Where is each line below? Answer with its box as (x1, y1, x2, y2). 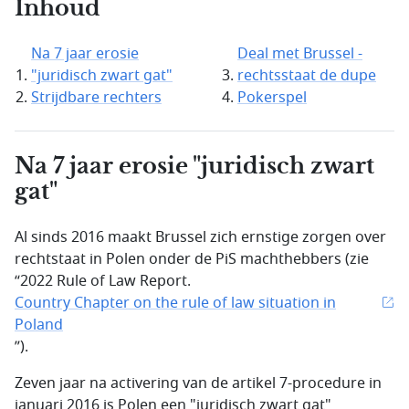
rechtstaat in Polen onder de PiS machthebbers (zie (15, 248, 369, 270)
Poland (15, 314, 63, 336)
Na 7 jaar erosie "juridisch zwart (15, 152, 374, 180)
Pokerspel (237, 87, 307, 109)
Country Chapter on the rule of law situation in (15, 292, 336, 314)
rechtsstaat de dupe (237, 65, 376, 87)
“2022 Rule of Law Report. (15, 270, 191, 292)
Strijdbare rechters (31, 87, 162, 109)
